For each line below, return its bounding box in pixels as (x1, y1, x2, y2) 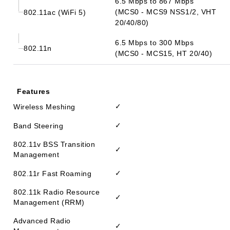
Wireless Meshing (13, 102, 75, 111)
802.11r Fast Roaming (13, 169, 92, 178)
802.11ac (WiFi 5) (24, 8, 86, 16)
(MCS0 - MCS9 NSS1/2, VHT (115, 8, 217, 16)
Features (17, 87, 50, 95)
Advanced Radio (13, 217, 71, 225)
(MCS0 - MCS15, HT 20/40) (115, 49, 213, 57)
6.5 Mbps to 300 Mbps (115, 39, 194, 47)
